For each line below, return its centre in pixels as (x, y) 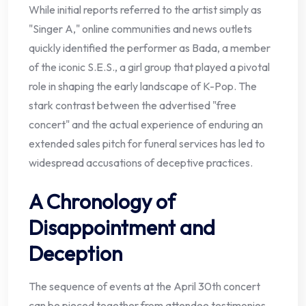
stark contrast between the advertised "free (133, 106)
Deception (75, 254)
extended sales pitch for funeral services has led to (147, 144)
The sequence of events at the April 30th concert (144, 287)
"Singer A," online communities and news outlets (140, 29)
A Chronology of (102, 202)
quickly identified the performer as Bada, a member (150, 48)
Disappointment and (122, 228)
